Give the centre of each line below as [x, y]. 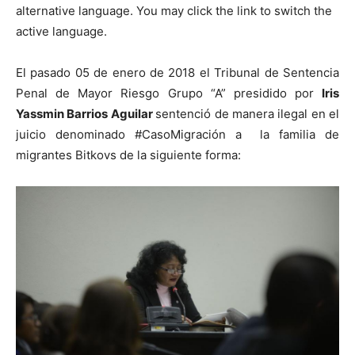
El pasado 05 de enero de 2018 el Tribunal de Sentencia [177, 73]
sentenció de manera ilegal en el [247, 114]
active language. [61, 31]
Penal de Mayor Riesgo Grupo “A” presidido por [169, 93]
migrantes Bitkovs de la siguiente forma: [128, 155]
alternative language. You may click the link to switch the [174, 11]
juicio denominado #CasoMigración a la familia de [177, 134]
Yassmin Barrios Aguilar [86, 114]
